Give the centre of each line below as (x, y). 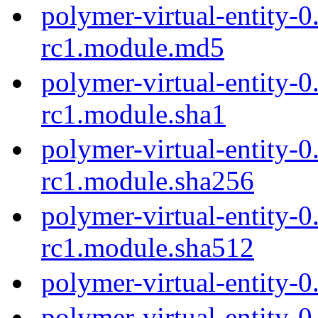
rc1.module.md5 (133, 47)
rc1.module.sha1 (133, 114)
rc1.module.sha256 (148, 180)
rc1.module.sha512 (148, 247)
